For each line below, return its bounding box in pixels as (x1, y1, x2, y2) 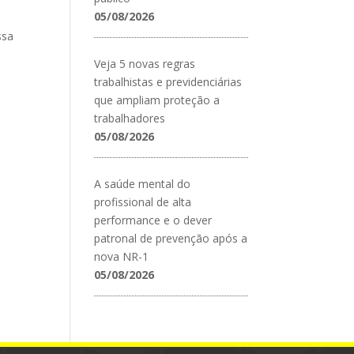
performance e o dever (94, 212, 213, 228)
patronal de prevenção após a (94, 230, 248, 246)
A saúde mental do (94, 175, 191, 191)
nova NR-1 (94, 248, 149, 264)
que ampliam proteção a (94, 92, 220, 107)
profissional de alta (94, 194, 192, 209)
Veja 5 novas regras (94, 55, 196, 71)
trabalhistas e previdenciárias (94, 73, 243, 89)
